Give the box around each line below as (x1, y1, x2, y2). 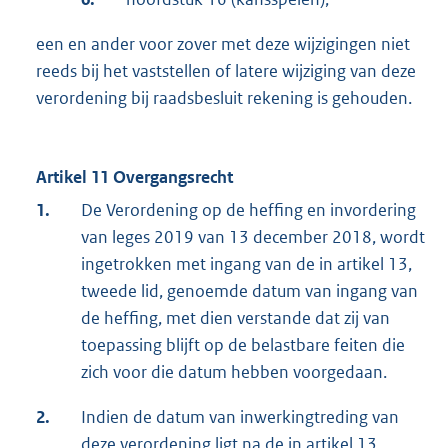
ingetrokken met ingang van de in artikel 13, (81, 253, 412, 276)
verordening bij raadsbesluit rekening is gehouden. (36, 87, 412, 110)
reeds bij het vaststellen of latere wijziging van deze (36, 60, 416, 83)
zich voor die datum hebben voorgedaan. (81, 361, 387, 384)
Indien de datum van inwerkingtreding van (81, 406, 399, 429)
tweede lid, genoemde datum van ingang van (81, 280, 418, 303)
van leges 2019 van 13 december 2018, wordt (81, 226, 425, 249)
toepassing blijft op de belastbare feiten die (81, 334, 405, 357)
